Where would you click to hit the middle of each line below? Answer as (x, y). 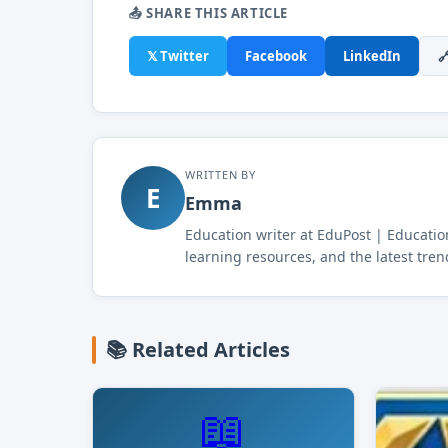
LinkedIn (372, 56)
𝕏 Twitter (178, 56)
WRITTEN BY (220, 174)
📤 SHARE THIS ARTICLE (208, 13)
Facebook (276, 56)
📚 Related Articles (198, 349)
